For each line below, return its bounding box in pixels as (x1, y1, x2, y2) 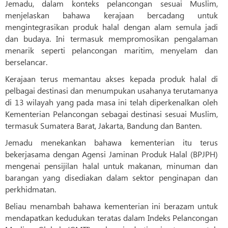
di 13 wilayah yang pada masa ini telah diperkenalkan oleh (5, 97, 218, 108)
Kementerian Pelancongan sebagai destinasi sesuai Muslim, (5, 108, 218, 120)
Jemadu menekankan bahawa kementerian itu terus (5, 137, 218, 148)
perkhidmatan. (5, 184, 56, 195)
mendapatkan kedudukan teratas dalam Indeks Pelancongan (5, 212, 218, 223)
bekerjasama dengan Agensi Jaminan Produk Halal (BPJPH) (5, 149, 218, 160)
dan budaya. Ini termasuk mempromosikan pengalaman (5, 33, 218, 44)
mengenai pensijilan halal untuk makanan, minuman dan (5, 160, 218, 172)
